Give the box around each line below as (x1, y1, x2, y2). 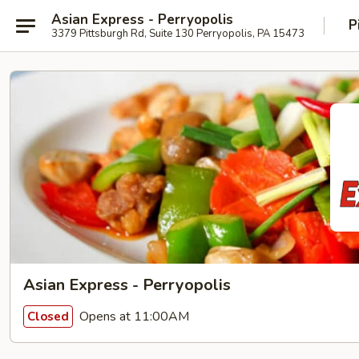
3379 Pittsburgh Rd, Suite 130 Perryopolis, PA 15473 (51, 26, 305, 41)
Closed (27, 308, 69, 325)
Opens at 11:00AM (76, 307, 189, 325)
